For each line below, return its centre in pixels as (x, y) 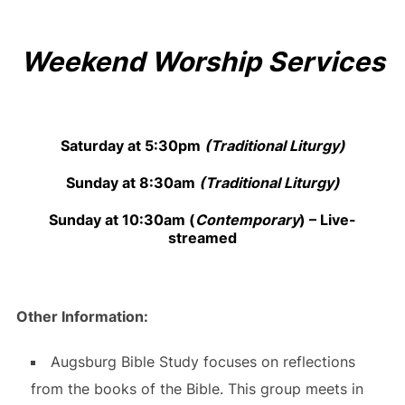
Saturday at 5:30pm (132, 145)
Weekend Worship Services (202, 61)
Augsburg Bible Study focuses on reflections (202, 362)
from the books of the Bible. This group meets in (197, 389)
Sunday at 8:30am (132, 183)
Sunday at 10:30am (119, 220)
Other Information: (82, 317)
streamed (202, 238)
